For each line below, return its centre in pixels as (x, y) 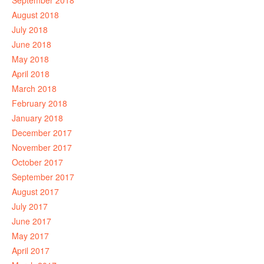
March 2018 (34, 88)
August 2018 (35, 15)
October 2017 (37, 162)
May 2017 (30, 236)
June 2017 (32, 221)
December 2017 (42, 133)
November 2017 (42, 147)
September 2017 (43, 177)
